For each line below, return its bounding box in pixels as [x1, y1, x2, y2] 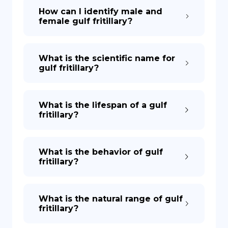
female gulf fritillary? [39, 16, 132, 26]
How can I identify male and [39, 7, 162, 16]
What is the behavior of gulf [39, 147, 163, 157]
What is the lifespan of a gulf [39, 100, 167, 110]
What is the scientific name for [39, 53, 175, 63]
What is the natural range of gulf [39, 194, 183, 204]
